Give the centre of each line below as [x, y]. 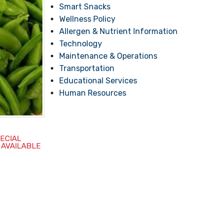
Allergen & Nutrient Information [119, 31]
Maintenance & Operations [109, 56]
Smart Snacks [85, 7]
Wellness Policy [88, 19]
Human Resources [93, 93]
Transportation [87, 68]
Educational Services [98, 81]
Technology [81, 44]
